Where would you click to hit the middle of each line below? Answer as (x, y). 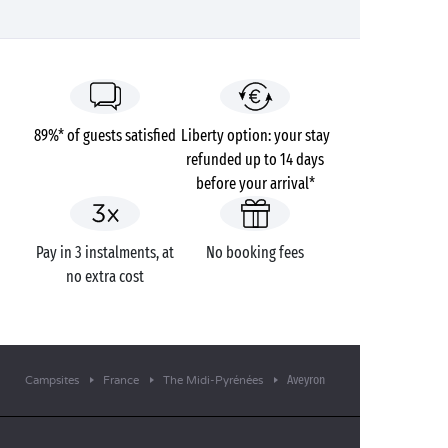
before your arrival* (255, 183)
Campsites (52, 380)
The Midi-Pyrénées (213, 380)
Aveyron (306, 379)
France (121, 380)
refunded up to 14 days (255, 159)
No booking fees (255, 252)
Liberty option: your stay (255, 135)
